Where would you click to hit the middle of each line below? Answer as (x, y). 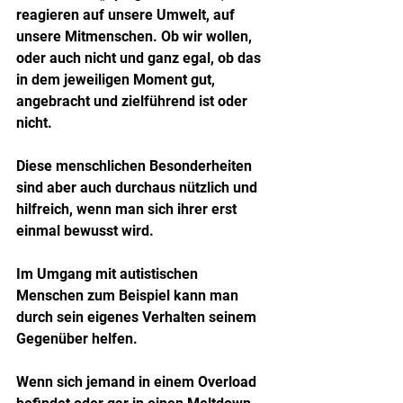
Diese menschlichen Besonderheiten (136, 166)
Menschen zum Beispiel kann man (129, 295)
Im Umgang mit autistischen (109, 273)
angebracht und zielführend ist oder (134, 101)
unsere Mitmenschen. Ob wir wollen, (136, 36)
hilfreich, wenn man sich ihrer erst (128, 209)
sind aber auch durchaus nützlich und (139, 187)
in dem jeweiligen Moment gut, (117, 79)
